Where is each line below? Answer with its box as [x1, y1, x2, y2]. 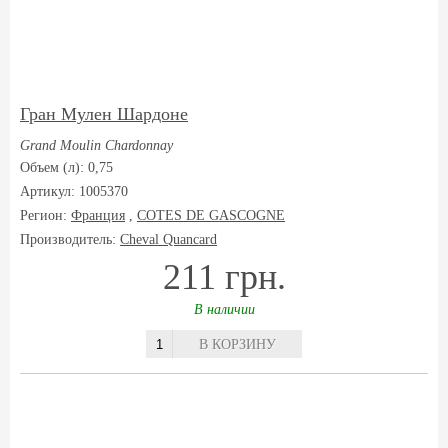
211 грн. [162, 257, 286, 297]
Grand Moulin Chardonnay [20, 138, 173, 153]
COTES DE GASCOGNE [137, 208, 285, 223]
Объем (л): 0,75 [20, 160, 113, 175]
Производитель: [20, 232, 120, 247]
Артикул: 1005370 [20, 184, 128, 199]
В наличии [193, 302, 255, 317]
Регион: [20, 208, 71, 223]
